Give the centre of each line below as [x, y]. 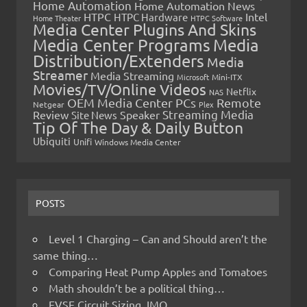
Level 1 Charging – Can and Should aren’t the [158, 239]
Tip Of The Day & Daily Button [138, 127]
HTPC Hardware [151, 16]
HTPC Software [217, 17]
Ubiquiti [52, 140]
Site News [94, 114]
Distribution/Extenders [119, 60]
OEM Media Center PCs [132, 102]
